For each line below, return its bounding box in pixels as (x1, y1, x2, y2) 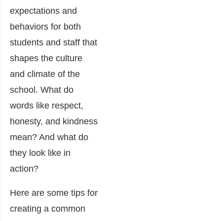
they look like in (10, 147, 71, 158)
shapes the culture (10, 53, 82, 63)
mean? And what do (10, 132, 88, 142)
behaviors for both (10, 21, 81, 32)
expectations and (10, 5, 77, 16)
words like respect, (10, 100, 83, 110)
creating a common (10, 203, 85, 214)
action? (10, 163, 38, 174)
